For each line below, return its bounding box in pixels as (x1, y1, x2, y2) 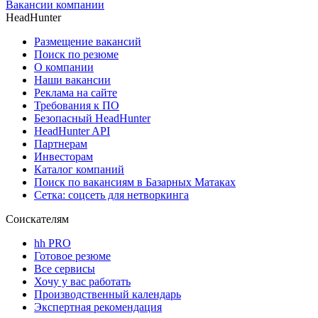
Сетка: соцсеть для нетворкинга (34, 189, 189, 202)
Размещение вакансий (34, 35, 141, 48)
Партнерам (34, 138, 87, 150)
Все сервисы (34, 263, 95, 275)
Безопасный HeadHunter (34, 112, 150, 125)
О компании (34, 61, 94, 74)
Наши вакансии (34, 74, 111, 87)
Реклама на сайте (34, 87, 117, 99)
